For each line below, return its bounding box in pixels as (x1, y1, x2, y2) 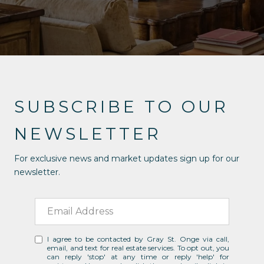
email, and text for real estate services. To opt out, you (47, 243, 229, 252)
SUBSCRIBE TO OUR (14, 96, 229, 117)
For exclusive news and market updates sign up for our (14, 153, 239, 164)
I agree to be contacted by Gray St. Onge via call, (47, 234, 229, 243)
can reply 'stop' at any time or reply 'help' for (47, 252, 229, 261)
